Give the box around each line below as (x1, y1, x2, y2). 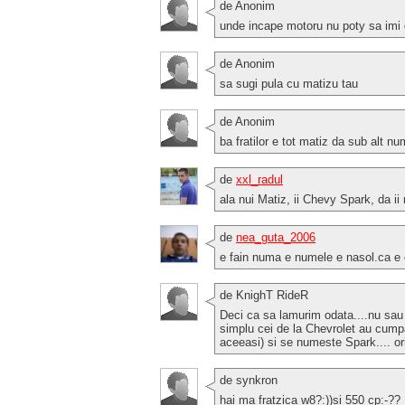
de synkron (220, 372, 278, 387)
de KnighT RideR (220, 287, 308, 302)
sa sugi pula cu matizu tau (220, 76, 358, 90)
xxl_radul (236, 172, 283, 186)
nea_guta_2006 (236, 230, 316, 244)
